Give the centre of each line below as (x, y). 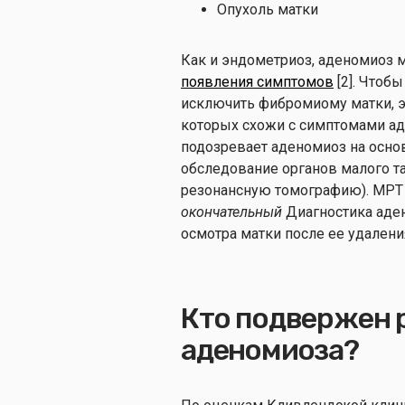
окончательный (233, 212)
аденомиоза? (273, 349)
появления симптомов (257, 81)
